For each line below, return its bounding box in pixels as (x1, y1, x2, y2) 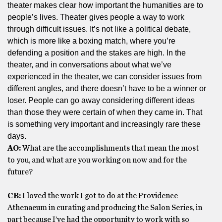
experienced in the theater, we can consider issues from (7, 72, 202, 81)
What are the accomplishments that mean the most (22, 144, 199, 152)
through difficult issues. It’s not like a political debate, (7, 25, 191, 33)
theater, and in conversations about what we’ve (7, 60, 171, 69)
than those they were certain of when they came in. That (7, 108, 202, 116)
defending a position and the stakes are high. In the (7, 49, 186, 57)
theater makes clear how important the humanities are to (7, 1, 203, 9)
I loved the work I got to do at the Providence (21, 192, 178, 200)
